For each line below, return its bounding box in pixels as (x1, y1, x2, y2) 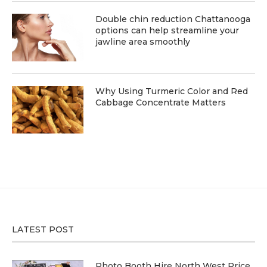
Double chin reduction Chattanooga (95, 14, 250, 25)
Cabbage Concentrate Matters (95, 97, 226, 108)
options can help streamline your (95, 25, 239, 36)
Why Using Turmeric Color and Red (95, 86, 248, 97)
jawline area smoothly (95, 36, 190, 48)
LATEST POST (12, 224, 74, 235)
